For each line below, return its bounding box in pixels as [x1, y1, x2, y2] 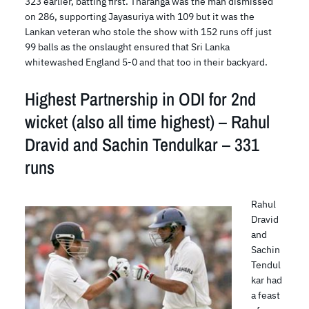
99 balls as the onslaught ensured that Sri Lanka [25, 41, 230, 54]
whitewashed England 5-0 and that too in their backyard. [25, 56, 268, 69]
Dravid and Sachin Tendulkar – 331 [25, 132, 259, 157]
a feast [250, 289, 280, 302]
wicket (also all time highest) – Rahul [25, 110, 270, 134]
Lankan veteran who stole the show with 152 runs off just [25, 26, 272, 39]
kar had [250, 274, 282, 287]
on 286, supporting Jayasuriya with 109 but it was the [25, 10, 255, 23]
